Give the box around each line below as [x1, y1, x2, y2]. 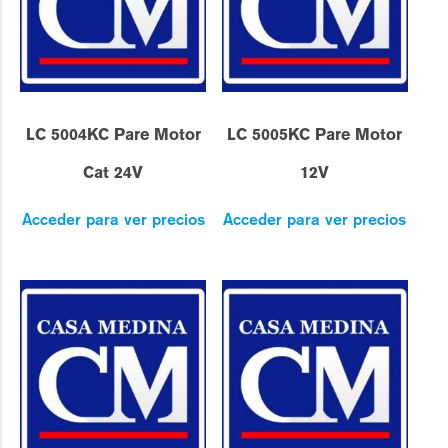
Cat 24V [83, 163, 144, 183]
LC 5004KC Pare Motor [25, 125, 201, 145]
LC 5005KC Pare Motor [227, 125, 403, 145]
